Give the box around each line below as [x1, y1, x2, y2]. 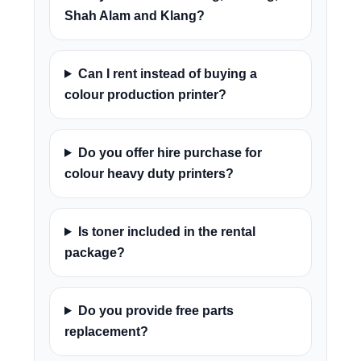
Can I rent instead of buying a [77, 66, 257, 81]
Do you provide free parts [77, 303, 234, 317]
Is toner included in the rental [77, 224, 255, 239]
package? [64, 245, 125, 259]
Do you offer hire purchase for [77, 145, 262, 160]
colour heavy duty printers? [64, 166, 234, 180]
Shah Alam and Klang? [64, 8, 205, 23]
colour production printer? [64, 87, 226, 102]
